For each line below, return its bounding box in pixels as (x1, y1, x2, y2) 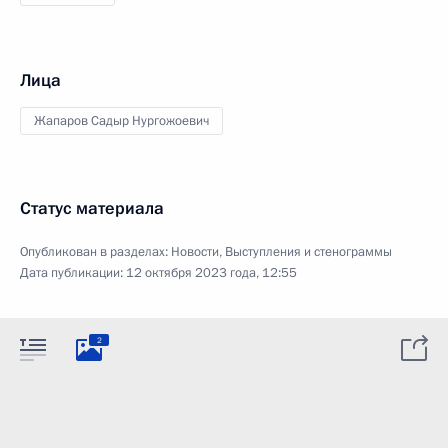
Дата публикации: (20, 264, 126, 282)
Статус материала (20, 197, 164, 220)
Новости (171, 243, 219, 261)
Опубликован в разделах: (20, 243, 171, 261)
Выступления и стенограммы (225, 243, 392, 261)
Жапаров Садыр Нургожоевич (34, 112, 209, 130)
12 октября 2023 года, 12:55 (126, 264, 297, 282)
